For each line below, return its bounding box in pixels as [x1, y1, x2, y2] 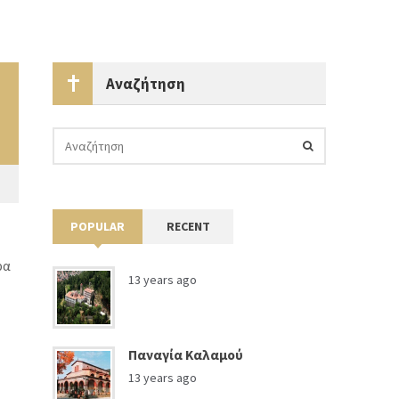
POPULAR [70, 218, 126, 234]
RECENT [166, 218, 210, 234]
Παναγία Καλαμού [128, 346, 244, 363]
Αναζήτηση [106, 74, 186, 94]
